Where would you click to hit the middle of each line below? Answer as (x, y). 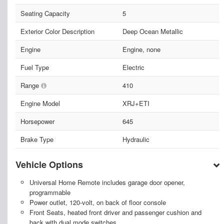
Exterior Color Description (57, 31)
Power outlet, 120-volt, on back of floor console (97, 202)
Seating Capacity (45, 13)
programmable (50, 192)
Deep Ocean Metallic (152, 31)
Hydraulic (136, 139)
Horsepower (37, 121)
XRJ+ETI (136, 103)
